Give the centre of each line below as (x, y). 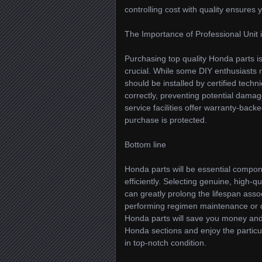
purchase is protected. (166, 120)
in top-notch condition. (166, 243)
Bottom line (145, 144)
